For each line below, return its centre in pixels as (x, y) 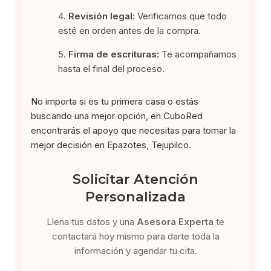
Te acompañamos (198, 54)
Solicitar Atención (135, 179)
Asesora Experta (175, 221)
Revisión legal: (102, 16)
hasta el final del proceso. (112, 68)
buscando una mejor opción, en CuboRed (117, 116)
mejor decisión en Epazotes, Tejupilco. (111, 145)
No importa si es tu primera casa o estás (115, 101)
